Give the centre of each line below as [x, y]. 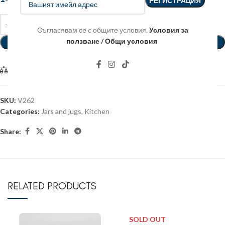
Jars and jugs [61, 111]
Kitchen [97, 111]
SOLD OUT [148, 219]
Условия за [168, 30]
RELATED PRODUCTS [52, 186]
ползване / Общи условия [112, 41]
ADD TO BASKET [113, 42]
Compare [25, 70]
